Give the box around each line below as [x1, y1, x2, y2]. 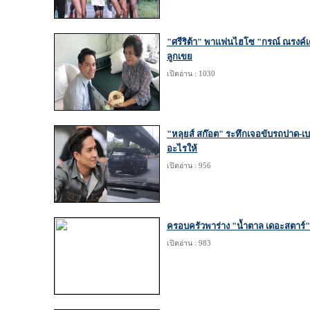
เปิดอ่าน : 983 [167, 239, 211, 247]
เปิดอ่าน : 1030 [167, 70, 215, 77]
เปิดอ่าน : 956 [167, 162, 211, 170]
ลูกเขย [167, 51, 192, 62]
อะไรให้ [167, 143, 197, 154]
